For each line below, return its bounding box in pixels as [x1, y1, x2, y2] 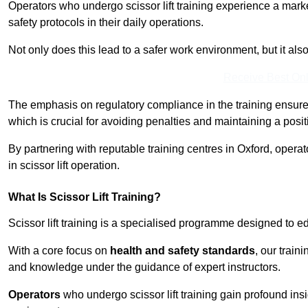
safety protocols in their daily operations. [8, 16, 203, 29]
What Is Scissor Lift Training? [8, 191, 161, 203]
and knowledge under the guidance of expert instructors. [8, 261, 280, 274]
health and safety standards [110, 245, 255, 257]
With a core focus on [8, 245, 110, 257]
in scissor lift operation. [8, 159, 120, 172]
